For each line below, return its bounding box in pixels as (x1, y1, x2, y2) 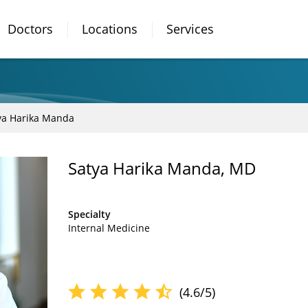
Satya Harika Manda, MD (68, 157, 256, 179)
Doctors (8, 21, 53, 37)
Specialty (68, 208, 111, 221)
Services (166, 21, 214, 37)
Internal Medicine (68, 221, 150, 234)
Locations (82, 21, 137, 37)
